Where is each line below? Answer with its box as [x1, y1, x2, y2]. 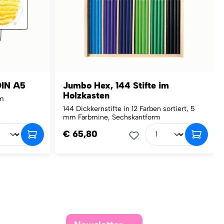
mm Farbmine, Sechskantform [62, 112, 160, 121]
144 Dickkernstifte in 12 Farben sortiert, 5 [62, 104, 195, 113]
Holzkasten [62, 89, 109, 101]
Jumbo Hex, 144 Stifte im [62, 79, 169, 91]
